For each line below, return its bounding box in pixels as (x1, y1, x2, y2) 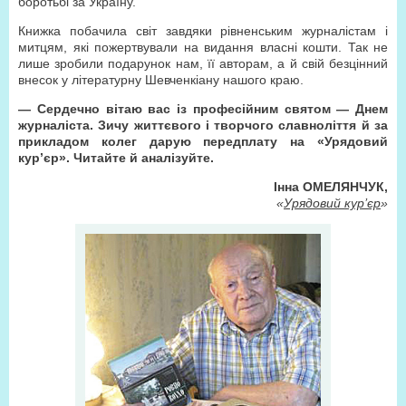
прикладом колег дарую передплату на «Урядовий (18, 134, 388, 149)
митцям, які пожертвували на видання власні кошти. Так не (18, 40, 388, 54)
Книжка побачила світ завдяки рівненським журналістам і (18, 24, 388, 38)
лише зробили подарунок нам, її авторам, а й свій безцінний (18, 56, 388, 71)
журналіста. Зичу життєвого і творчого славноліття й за (18, 118, 388, 132)
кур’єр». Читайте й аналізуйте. (18, 150, 214, 165)
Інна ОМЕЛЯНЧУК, (274, 179, 388, 194)
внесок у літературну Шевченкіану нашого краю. (18, 72, 304, 87)
